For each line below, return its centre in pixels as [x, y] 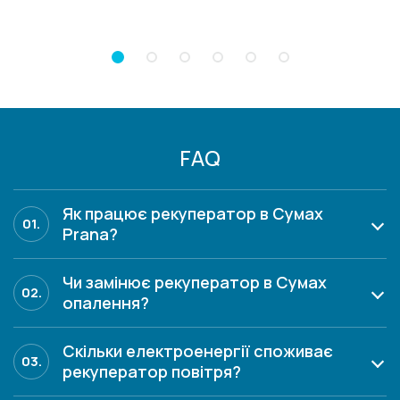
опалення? [106, 303]
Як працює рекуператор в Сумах [193, 214]
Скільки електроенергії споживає [198, 351]
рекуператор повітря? [152, 372]
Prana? [90, 234]
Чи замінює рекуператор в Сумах [195, 283]
